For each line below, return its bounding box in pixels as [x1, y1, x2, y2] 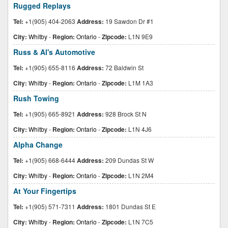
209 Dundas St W [104, 156, 154, 164]
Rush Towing [13, 93, 59, 103]
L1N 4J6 [127, 125, 152, 133]
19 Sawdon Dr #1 [104, 17, 154, 25]
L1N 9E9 [127, 32, 153, 41]
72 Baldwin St [104, 63, 144, 72]
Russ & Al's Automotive [13, 47, 95, 57]
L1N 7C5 [127, 217, 153, 226]
